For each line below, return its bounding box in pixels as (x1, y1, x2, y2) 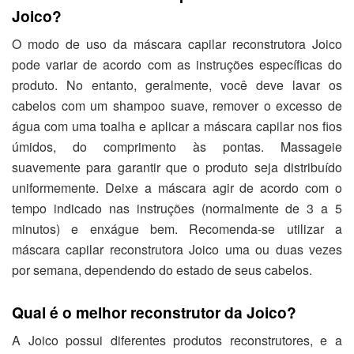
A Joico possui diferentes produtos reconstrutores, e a (12, 331, 342, 350)
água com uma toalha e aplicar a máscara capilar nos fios (12, 117, 342, 136)
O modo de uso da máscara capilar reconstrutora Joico (12, 35, 342, 54)
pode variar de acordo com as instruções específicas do (12, 55, 342, 74)
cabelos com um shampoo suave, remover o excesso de (12, 96, 342, 115)
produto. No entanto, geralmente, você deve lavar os (12, 76, 342, 95)
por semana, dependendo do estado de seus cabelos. (12, 261, 312, 280)
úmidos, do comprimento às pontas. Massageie (12, 137, 342, 156)
